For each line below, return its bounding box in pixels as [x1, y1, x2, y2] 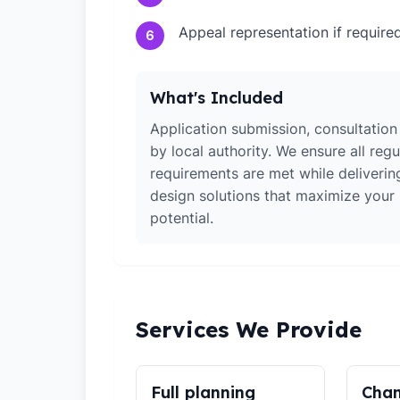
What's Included [150, 87, 283, 108]
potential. [150, 209, 213, 227]
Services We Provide [136, 316, 362, 343]
